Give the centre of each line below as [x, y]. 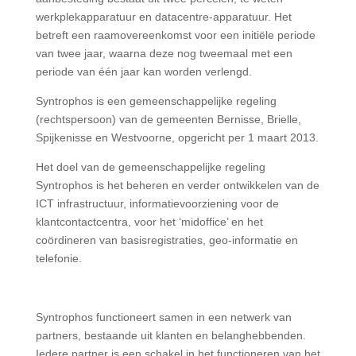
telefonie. [58, 258]
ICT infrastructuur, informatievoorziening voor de [157, 203]
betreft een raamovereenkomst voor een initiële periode [175, 35]
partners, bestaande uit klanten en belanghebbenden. [170, 335]
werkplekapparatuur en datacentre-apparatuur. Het [163, 17]
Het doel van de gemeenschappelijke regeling [150, 167]
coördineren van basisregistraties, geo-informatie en [166, 240]
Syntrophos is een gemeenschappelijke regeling [156, 101]
